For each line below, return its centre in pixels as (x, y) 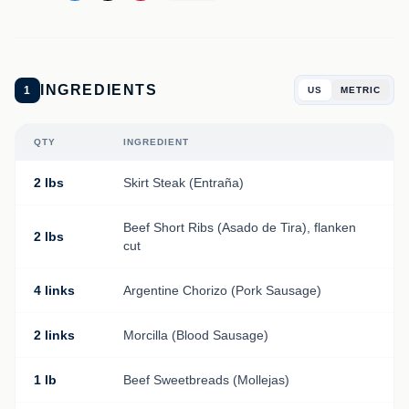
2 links (54, 335)
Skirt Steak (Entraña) (184, 183)
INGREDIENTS (99, 89)
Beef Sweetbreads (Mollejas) (206, 380)
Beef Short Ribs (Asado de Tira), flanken (240, 227)
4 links (54, 290)
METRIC (361, 90)
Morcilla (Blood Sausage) (196, 335)
